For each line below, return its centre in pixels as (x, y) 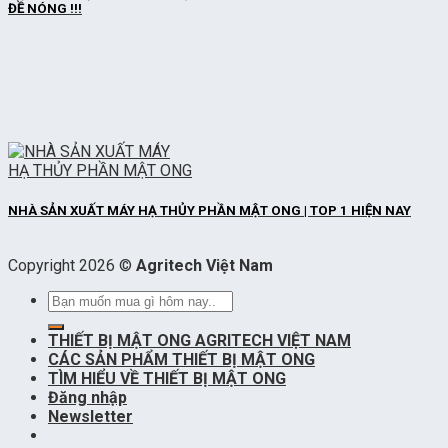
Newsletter (90, 416)
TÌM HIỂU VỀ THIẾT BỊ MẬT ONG (167, 378)
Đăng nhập (87, 397)
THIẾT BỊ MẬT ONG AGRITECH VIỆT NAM (199, 340)
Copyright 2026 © (72, 265)
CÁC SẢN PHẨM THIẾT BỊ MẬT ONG (181, 359)
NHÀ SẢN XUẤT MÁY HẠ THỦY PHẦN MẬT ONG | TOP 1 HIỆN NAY (209, 210)
